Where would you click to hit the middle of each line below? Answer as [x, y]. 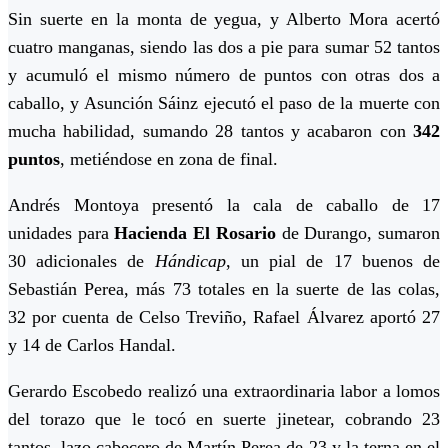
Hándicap [190, 261]
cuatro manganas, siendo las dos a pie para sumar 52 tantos [224, 47]
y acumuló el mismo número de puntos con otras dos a [224, 75]
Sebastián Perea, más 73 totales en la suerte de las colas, [224, 289]
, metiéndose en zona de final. [169, 159]
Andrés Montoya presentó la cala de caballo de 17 [224, 205]
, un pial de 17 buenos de [333, 261]
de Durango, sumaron [358, 233]
